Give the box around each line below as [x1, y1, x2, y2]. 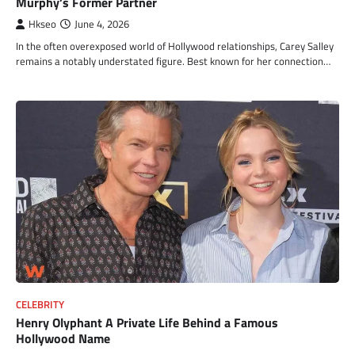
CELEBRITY [16, 296, 64, 312]
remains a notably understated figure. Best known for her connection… [16, 52, 330, 69]
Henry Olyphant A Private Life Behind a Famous [16, 312, 278, 332]
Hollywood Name [16, 328, 110, 348]
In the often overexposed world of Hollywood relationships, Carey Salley [16, 37, 334, 54]
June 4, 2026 [74, 16, 129, 32]
